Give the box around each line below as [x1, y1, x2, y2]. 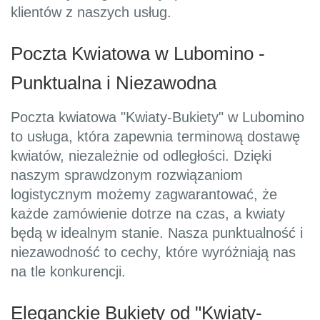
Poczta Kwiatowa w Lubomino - [11, 44, 265, 64]
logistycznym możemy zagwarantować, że [11, 186, 277, 203]
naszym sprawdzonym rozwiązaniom [11, 167, 243, 184]
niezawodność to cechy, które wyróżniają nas [11, 244, 296, 261]
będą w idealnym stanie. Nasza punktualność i [11, 225, 303, 241]
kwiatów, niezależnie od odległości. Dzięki [11, 148, 271, 164]
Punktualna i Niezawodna [11, 73, 216, 94]
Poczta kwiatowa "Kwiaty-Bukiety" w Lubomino [11, 109, 304, 126]
